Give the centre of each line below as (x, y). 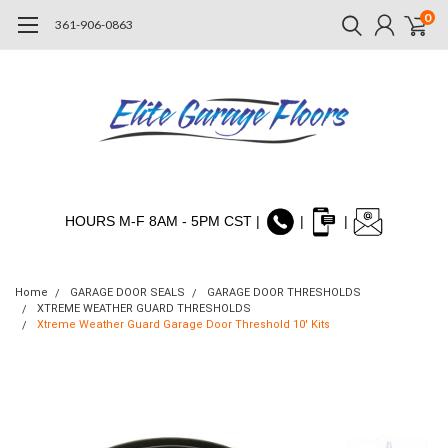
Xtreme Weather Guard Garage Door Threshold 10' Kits (183, 324)
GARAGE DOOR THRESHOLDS (284, 292)
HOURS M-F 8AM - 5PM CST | (164, 220)
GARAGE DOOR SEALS (127, 292)
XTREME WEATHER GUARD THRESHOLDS (144, 308)
